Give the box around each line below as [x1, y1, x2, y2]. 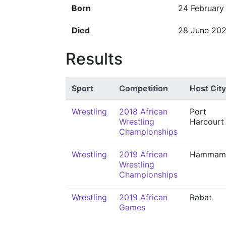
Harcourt [190, 117, 224, 127]
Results [66, 49, 123, 69]
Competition [119, 83, 168, 93]
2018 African [119, 106, 167, 117]
